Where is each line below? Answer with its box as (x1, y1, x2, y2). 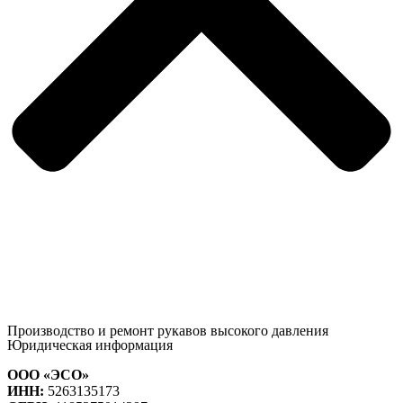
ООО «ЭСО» (7, 367, 89, 383)
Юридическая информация (7, 337, 173, 354)
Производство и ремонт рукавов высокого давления (7, 323, 328, 339)
